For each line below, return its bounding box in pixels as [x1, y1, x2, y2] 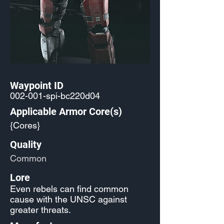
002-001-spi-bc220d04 [10, 90, 100, 101]
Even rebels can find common [10, 183, 128, 194]
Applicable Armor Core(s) [10, 105, 122, 117]
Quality [10, 138, 41, 150]
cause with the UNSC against [10, 194, 127, 204]
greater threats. [10, 204, 71, 215]
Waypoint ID [10, 79, 63, 91]
